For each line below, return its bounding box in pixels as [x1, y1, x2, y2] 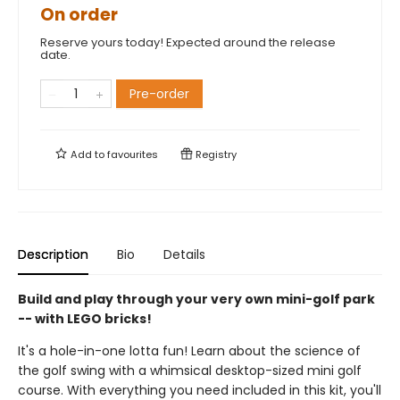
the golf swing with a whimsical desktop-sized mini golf [18, 362, 362, 379]
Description [18, 246, 88, 263]
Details [163, 246, 205, 263]
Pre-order [129, 85, 189, 103]
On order [40, 3, 118, 27]
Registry [193, 147, 237, 162]
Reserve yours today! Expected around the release [40, 34, 336, 51]
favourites [107, 147, 158, 162]
